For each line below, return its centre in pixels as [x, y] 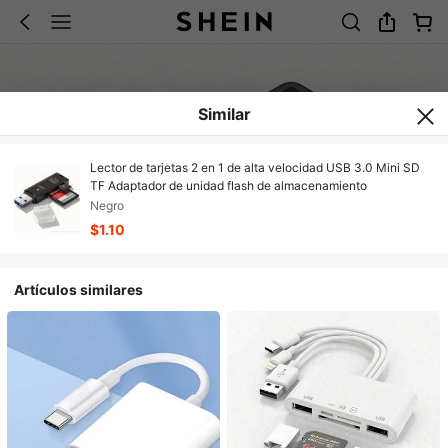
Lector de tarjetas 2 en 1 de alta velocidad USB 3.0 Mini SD [254, 168]
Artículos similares [79, 289]
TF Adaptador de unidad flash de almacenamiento [228, 186]
